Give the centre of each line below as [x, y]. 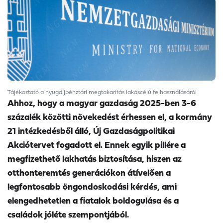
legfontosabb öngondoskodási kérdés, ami [92, 187]
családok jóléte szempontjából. [68, 215]
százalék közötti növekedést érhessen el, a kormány [110, 117]
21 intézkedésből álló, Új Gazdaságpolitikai [91, 131]
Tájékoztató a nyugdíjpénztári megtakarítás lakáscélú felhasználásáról [102, 92]
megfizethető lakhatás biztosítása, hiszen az [95, 159]
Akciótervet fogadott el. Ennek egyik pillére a [97, 145]
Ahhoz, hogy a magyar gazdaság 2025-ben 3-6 [102, 103]
